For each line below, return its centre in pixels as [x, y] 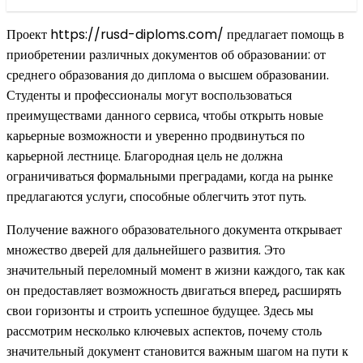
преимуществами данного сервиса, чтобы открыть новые [165, 115]
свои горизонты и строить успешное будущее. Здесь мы [160, 310]
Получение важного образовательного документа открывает [174, 229]
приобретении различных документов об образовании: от [166, 54]
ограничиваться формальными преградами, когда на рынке [170, 176]
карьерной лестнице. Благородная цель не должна [145, 156]
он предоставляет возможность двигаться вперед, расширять [174, 290]
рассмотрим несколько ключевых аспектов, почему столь [164, 331]
